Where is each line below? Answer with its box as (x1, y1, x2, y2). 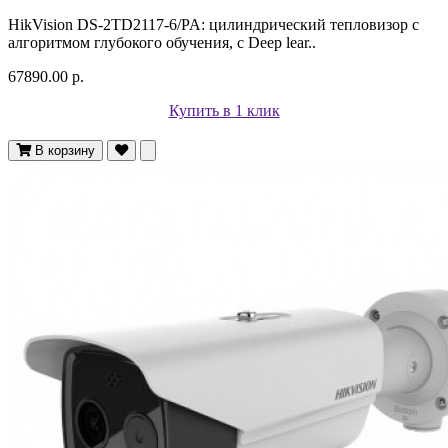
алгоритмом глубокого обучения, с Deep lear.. (8, 33, 316, 51)
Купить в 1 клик (168, 101, 280, 119)
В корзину (35, 142, 95, 158)
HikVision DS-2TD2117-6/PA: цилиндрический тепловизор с (8, 15, 419, 33)
